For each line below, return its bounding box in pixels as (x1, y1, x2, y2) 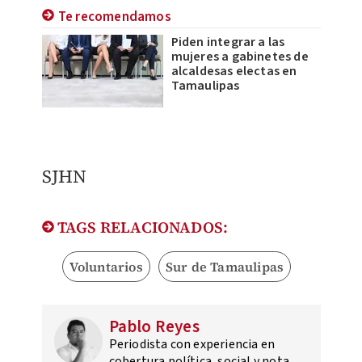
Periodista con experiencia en (108, 335, 276, 353)
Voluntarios (69, 257, 143, 276)
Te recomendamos (57, 6, 171, 27)
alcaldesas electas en (170, 61, 297, 80)
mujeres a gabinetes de (170, 47, 309, 65)
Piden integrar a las (170, 32, 285, 51)
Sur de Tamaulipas (165, 257, 284, 276)
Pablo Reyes (108, 314, 200, 339)
